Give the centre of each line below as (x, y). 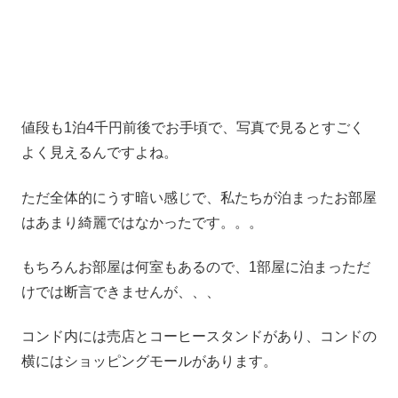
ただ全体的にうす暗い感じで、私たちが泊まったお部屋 (199, 197)
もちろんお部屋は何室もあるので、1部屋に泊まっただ (196, 267)
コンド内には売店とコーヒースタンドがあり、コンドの (199, 337)
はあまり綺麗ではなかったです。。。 (142, 222)
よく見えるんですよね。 (99, 153)
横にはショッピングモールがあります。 (149, 362)
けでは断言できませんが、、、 (121, 292)
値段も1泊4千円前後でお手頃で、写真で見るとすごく (193, 128)
